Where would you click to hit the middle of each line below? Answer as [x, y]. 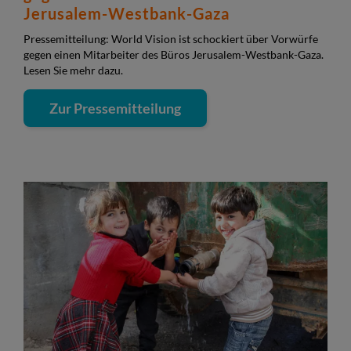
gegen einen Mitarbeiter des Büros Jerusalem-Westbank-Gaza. [174, 54]
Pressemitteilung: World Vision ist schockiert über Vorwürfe [171, 39]
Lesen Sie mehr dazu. [73, 70]
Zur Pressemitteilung [115, 108]
